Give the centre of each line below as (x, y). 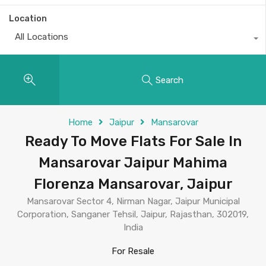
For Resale (133, 251)
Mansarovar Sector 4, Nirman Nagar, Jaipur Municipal (133, 201)
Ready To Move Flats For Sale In (133, 141)
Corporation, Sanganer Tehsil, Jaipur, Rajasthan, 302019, (133, 214)
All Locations (42, 37)
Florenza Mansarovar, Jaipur (133, 184)
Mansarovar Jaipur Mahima (133, 163)
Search (170, 80)
